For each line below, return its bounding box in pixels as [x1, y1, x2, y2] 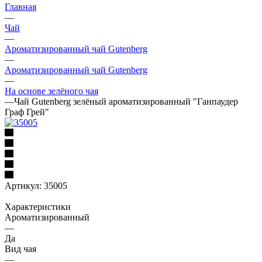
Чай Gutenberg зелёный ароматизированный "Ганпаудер [14, 96, 238, 106]
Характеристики [5, 201, 71, 212]
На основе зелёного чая [5, 85, 98, 96]
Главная [5, 1, 36, 12]
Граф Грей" [5, 106, 49, 117]
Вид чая [5, 243, 36, 254]
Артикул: [5, 180, 42, 191]
